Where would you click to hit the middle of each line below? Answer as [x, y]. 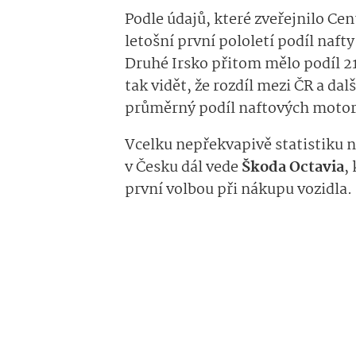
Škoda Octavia [293, 168]
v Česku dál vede [183, 168]
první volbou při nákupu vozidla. [238, 190]
